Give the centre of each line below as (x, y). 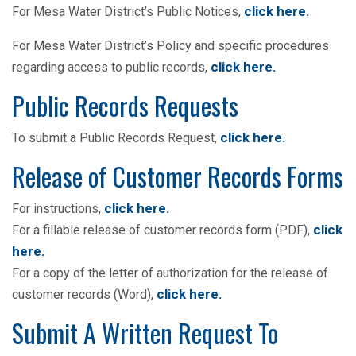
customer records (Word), (84, 294)
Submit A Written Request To (145, 333)
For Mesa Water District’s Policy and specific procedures (170, 46)
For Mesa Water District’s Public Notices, (128, 12)
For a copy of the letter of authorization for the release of (170, 273)
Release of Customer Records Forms (178, 176)
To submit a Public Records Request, (116, 138)
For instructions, (58, 209)
